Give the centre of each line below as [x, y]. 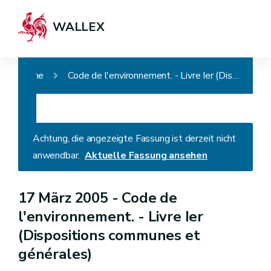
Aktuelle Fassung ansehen [146, 155]
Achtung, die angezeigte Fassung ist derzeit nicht [135, 139]
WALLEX [79, 27]
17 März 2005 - [70, 198]
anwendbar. [57, 155]
